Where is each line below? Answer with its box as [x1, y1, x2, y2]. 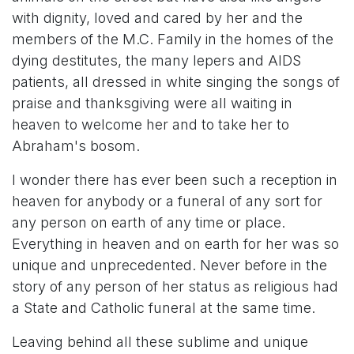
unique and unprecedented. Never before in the [12, 257, 327, 273]
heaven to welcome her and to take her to [12, 116, 289, 133]
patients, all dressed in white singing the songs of [12, 73, 340, 90]
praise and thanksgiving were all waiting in [12, 95, 292, 111]
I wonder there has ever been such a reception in [12, 171, 337, 188]
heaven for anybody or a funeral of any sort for [12, 193, 322, 209]
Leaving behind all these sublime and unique [12, 333, 308, 350]
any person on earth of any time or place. [12, 214, 285, 231]
